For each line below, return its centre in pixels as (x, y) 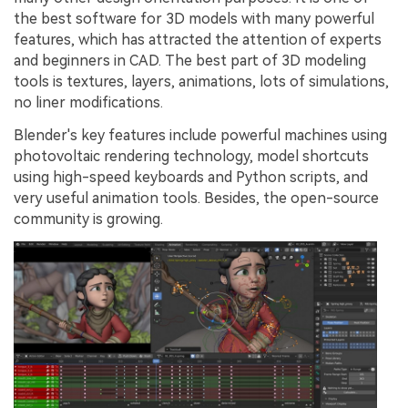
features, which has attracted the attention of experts (198, 40)
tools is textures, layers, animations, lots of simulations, (201, 82)
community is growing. (88, 219)
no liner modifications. (88, 102)
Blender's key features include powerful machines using (200, 135)
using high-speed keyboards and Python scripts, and (191, 177)
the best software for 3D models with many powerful (194, 19)
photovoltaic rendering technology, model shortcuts (191, 156)
